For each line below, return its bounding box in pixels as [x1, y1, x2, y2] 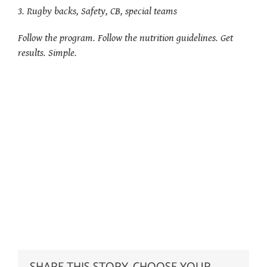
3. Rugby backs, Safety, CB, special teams [18, 5, 177, 17]
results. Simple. [18, 46, 77, 59]
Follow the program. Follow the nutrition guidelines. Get [18, 32, 233, 44]
